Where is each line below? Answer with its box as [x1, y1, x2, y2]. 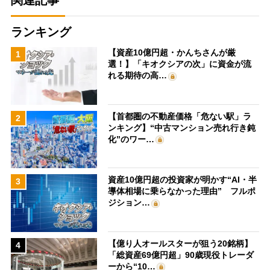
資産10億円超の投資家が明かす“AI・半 [108, 175, 257, 185]
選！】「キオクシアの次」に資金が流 [108, 59, 252, 69]
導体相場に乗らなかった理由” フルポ [108, 186, 256, 196]
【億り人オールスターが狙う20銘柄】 [108, 238, 253, 248]
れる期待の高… [108, 71, 168, 81]
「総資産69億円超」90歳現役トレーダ [108, 250, 254, 260]
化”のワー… [108, 134, 155, 144]
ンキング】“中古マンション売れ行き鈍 [108, 122, 256, 133]
